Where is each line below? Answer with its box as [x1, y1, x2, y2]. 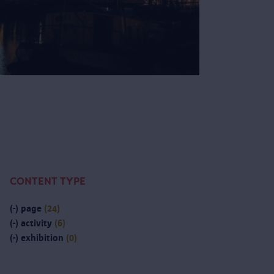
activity [18, 218, 54, 229]
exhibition [18, 232, 66, 243]
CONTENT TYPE [10, 176, 86, 188]
